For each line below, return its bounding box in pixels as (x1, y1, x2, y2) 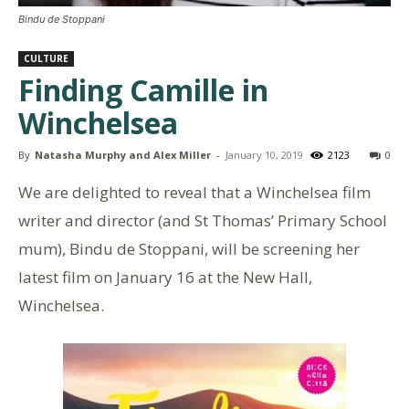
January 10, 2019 (225, 148, 303, 163)
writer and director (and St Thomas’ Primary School (18, 210, 387, 232)
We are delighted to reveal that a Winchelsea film (18, 182, 371, 204)
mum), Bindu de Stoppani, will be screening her (18, 238, 360, 260)
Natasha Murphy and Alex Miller (35, 148, 211, 163)
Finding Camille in (18, 70, 268, 110)
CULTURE (24, 52, 68, 66)
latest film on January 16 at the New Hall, (18, 267, 312, 288)
